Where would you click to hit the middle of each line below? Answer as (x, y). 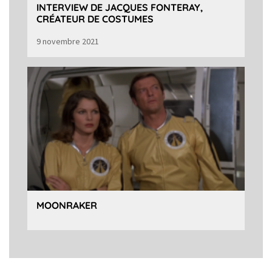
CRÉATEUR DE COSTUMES (95, 19)
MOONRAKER (67, 206)
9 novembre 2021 (68, 41)
